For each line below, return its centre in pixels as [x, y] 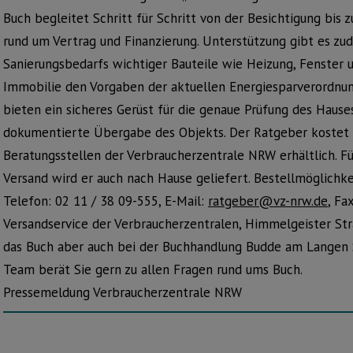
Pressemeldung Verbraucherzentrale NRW [123, 292]
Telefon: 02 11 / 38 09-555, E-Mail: [106, 201]
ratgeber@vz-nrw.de [268, 201]
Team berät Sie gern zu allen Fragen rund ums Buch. [153, 269]
